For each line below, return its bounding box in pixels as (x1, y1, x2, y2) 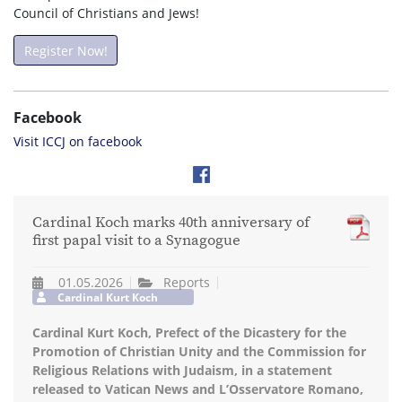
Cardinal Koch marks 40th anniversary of (32, 213, 310, 232)
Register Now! (23, 41, 108, 59)
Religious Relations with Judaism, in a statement (32, 361, 332, 379)
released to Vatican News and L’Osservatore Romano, (32, 380, 363, 398)
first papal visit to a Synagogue (32, 231, 240, 250)
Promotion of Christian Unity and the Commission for (32, 342, 366, 360)
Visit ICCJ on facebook (13, 132, 142, 150)
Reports (163, 274, 211, 292)
